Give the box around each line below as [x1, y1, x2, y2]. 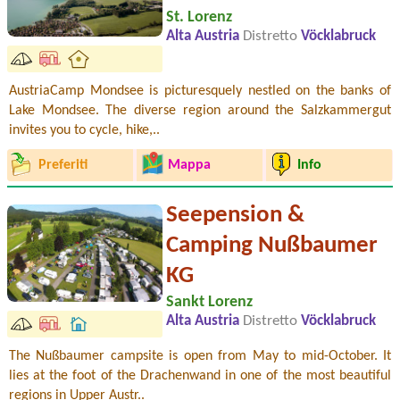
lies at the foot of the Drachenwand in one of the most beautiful [9, 368, 391, 383]
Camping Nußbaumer [166, 234, 378, 259]
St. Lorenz [166, 9, 232, 27]
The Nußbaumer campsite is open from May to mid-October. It [9, 348, 391, 363]
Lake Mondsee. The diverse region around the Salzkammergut [9, 103, 391, 118]
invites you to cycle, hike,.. [9, 122, 160, 137]
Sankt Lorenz [166, 294, 253, 312]
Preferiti [37, 158, 87, 173]
